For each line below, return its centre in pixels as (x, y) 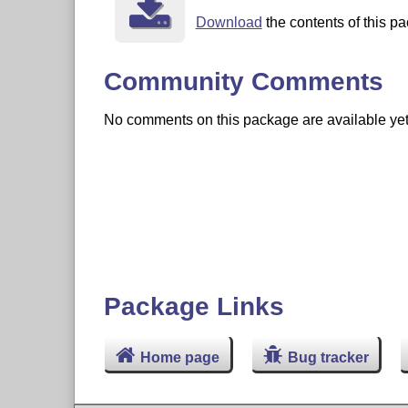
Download (229, 23)
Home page (180, 357)
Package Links (194, 306)
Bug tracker (328, 357)
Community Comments (243, 81)
